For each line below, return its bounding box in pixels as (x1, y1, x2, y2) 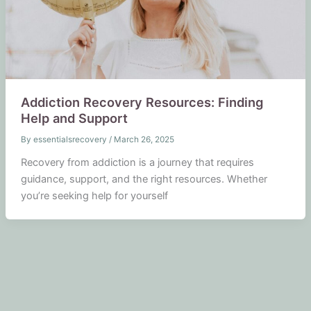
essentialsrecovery (33, 134, 109, 144)
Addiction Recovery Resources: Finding (20, 94, 263, 110)
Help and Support (20, 110, 128, 126)
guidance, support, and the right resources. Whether (20, 172, 267, 185)
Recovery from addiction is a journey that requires (20, 155, 254, 169)
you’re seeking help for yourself (20, 189, 168, 202)
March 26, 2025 (113, 134, 174, 144)
